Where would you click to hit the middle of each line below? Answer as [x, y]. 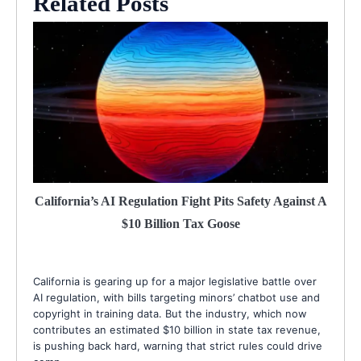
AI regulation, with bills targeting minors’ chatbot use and [176, 297]
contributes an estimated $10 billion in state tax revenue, [177, 329]
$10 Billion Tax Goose [180, 223]
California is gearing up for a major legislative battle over [175, 281]
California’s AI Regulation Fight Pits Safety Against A [180, 201]
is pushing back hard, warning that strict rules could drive [178, 345]
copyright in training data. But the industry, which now [170, 313]
